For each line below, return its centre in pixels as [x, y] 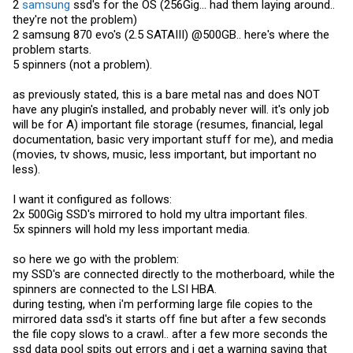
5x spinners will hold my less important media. [131, 229]
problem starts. [52, 49]
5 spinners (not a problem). [82, 64]
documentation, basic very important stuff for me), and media [173, 139]
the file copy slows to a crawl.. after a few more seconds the [170, 334]
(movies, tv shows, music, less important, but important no [165, 154]
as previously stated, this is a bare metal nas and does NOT [166, 94]
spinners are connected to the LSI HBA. [115, 289]
